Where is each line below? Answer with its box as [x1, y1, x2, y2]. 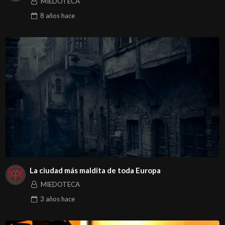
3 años [40, 195, 60, 203]
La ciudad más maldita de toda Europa [29, 165, 161, 175]
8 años [40, 12, 60, 20]
